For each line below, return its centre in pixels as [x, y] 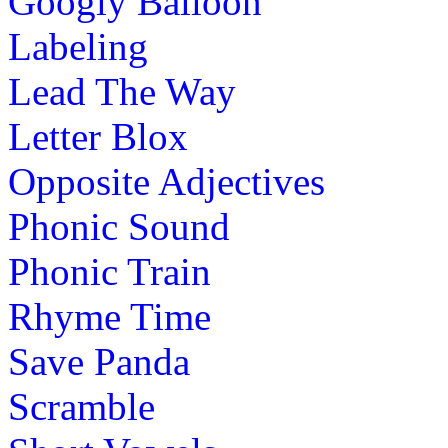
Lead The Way [122, 91]
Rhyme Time [109, 316]
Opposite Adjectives [166, 181]
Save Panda [99, 361]
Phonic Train [109, 271]
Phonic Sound [119, 226]
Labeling [78, 46]
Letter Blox [98, 136]
